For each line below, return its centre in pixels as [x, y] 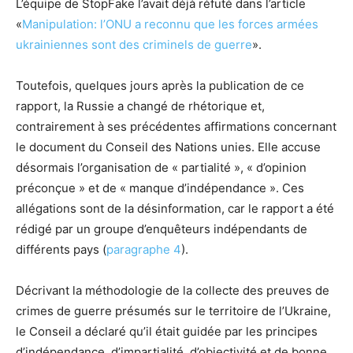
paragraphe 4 [144, 250]
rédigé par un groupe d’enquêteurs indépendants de [162, 229]
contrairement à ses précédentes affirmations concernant [176, 127]
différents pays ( [61, 250]
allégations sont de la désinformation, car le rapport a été [175, 209]
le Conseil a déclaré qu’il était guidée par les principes [167, 332]
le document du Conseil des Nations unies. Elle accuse [168, 147]
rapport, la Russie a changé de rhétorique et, [140, 106]
